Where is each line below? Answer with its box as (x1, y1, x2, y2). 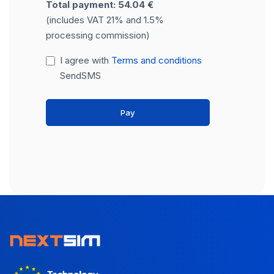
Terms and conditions (111, 54, 202, 67)
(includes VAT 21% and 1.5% (46, 14, 164, 26)
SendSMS (59, 70, 101, 82)
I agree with (59, 54, 111, 67)
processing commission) (46, 29, 150, 42)
